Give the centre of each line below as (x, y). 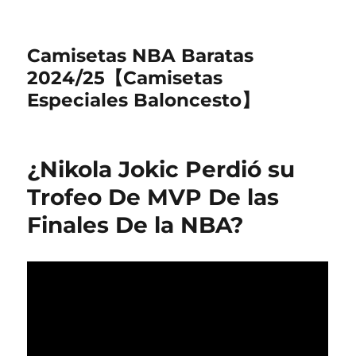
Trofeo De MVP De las (153, 197)
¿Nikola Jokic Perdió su (161, 169)
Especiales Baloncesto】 (144, 100)
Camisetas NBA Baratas (141, 56)
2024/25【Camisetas (125, 78)
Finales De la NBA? (135, 225)
